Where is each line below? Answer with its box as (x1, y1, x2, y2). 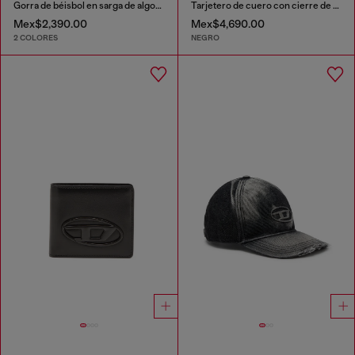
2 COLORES (13, 32, 58, 44)
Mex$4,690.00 (190, 17, 265, 31)
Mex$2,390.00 (13, 17, 87, 31)
